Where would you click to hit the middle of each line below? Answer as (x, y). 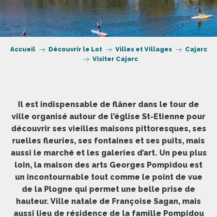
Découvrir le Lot (75, 49)
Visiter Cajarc (115, 59)
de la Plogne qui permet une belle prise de (108, 189)
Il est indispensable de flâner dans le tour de (108, 104)
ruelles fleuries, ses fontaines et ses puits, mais (108, 141)
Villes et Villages (143, 49)
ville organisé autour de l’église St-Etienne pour (108, 116)
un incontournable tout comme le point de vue (108, 177)
